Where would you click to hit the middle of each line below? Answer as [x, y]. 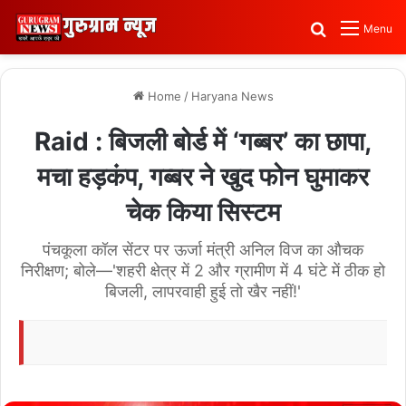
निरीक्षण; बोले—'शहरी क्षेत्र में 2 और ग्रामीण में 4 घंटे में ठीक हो [203, 271]
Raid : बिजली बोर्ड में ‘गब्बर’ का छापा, [203, 141]
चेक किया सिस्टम [203, 212]
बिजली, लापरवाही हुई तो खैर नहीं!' [203, 291]
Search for [363, 28]
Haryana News [232, 96]
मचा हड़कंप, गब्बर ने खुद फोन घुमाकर [203, 177]
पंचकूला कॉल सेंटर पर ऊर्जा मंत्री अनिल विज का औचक [203, 250]
